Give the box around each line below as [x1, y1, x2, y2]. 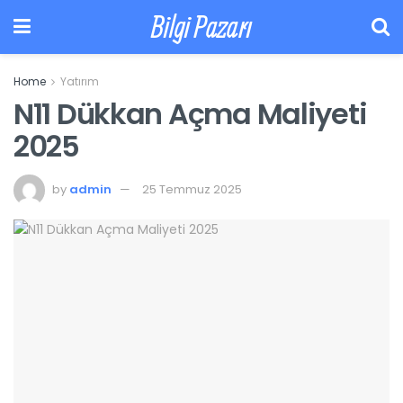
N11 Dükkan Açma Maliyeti [13, 94, 367, 134]
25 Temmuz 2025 [142, 180, 242, 198]
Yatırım [60, 74, 99, 89]
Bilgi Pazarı [150, 9, 252, 44]
